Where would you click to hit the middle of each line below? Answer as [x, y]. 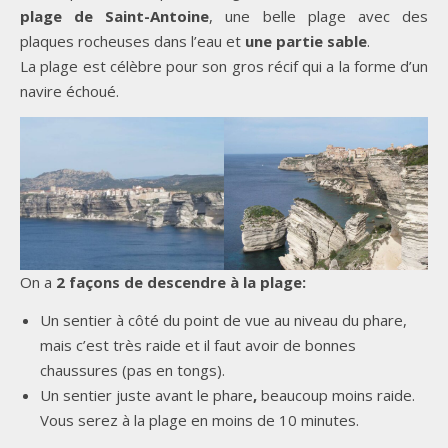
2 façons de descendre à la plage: [181, 281]
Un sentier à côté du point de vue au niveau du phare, [223, 319]
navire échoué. [69, 90]
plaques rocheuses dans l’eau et [132, 40]
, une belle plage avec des [319, 15]
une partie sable [306, 40]
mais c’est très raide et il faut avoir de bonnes [198, 344]
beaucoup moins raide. [336, 394]
